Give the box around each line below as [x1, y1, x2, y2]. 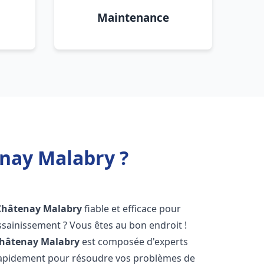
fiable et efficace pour [82, 202, 181, 215]
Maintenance [97, 10, 169, 25]
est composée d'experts [80, 235, 189, 248]
